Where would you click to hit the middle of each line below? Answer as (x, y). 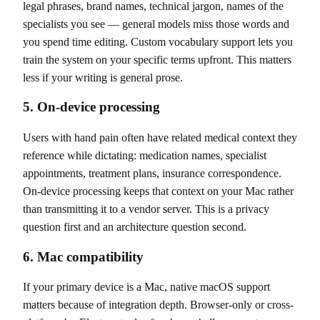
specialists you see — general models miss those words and (156, 24)
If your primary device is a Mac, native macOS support (146, 287)
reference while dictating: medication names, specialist (145, 155)
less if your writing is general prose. (103, 77)
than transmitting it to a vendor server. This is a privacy (146, 209)
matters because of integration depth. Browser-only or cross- (158, 305)
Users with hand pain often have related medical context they (160, 137)
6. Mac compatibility (83, 256)
